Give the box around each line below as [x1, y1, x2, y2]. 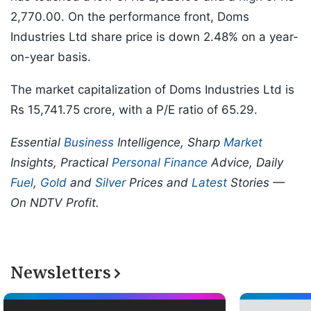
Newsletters [10, 260, 111, 284]
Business [64, 135, 114, 150]
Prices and [126, 176, 192, 190]
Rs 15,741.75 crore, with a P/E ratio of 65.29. [10, 103, 258, 117]
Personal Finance [112, 155, 208, 170]
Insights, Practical [10, 155, 112, 170]
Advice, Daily [208, 155, 283, 170]
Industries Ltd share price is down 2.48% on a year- [10, 30, 299, 44]
